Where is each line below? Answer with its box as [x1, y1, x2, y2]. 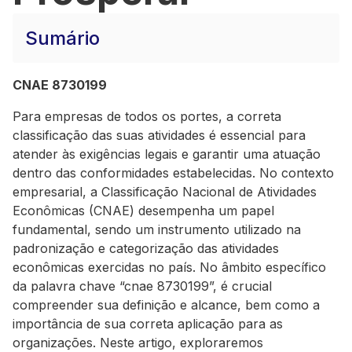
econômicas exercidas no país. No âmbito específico [13, 259, 326, 275]
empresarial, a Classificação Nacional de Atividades [13, 184, 317, 200]
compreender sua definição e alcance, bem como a [13, 297, 320, 313]
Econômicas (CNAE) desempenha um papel [13, 203, 274, 218]
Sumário [25, 27, 100, 49]
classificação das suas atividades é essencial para [13, 127, 306, 143]
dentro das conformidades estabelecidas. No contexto [13, 165, 334, 181]
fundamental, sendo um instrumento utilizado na [13, 222, 301, 237]
